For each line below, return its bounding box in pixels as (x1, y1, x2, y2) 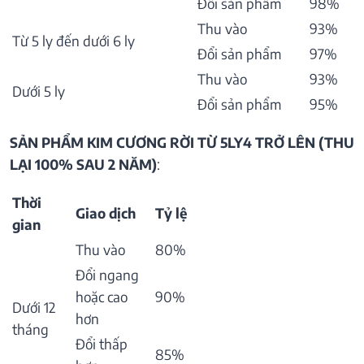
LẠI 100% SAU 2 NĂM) (10, 155, 157, 174)
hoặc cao (76, 288, 128, 306)
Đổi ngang (76, 266, 139, 284)
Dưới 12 (12, 298, 55, 317)
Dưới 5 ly (12, 82, 65, 101)
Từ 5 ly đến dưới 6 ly (12, 32, 135, 50)
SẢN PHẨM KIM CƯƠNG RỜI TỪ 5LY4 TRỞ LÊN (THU (10, 133, 354, 152)
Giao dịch (76, 204, 136, 223)
